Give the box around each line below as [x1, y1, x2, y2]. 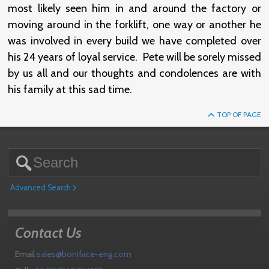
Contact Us [15, 224, 82, 242]
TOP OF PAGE [214, 110, 261, 119]
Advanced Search [10, 183, 73, 193]
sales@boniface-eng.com [37, 249, 132, 260]
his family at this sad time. [8, 83, 133, 97]
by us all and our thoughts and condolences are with [8, 67, 261, 80]
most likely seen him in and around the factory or [8, 2, 261, 16]
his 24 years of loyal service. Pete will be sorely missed [8, 50, 261, 64]
